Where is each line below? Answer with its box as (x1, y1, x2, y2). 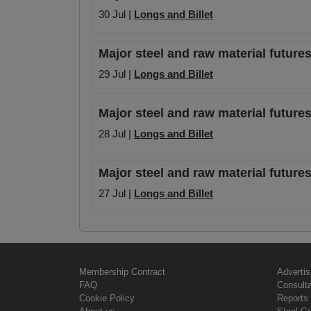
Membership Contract (79, 267, 165, 278)
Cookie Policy (79, 293, 135, 304)
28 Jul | (99, 128, 134, 140)
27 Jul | (99, 187, 134, 200)
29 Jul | (99, 68, 134, 81)
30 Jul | (99, 8, 134, 21)
